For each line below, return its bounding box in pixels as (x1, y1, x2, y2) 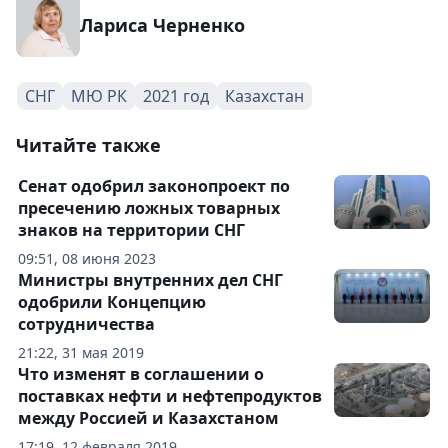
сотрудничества (18, 312, 155, 335)
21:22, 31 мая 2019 (18, 342, 144, 362)
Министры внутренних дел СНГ (18, 268, 283, 291)
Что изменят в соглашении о (18, 362, 264, 385)
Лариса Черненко (80, 12, 245, 37)
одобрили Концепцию (18, 290, 206, 313)
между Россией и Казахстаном (18, 406, 279, 429)
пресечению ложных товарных (18, 196, 280, 219)
